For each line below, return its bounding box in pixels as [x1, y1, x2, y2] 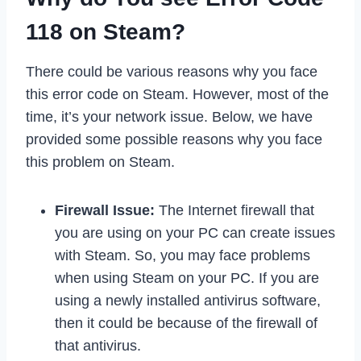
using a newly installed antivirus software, [55, 292, 321, 309]
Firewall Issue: [55, 201, 155, 218]
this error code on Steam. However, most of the [26, 85, 329, 102]
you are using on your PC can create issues [55, 224, 335, 241]
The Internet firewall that [155, 201, 314, 218]
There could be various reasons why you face [26, 63, 317, 80]
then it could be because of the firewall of [55, 314, 317, 331]
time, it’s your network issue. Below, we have [26, 108, 313, 125]
